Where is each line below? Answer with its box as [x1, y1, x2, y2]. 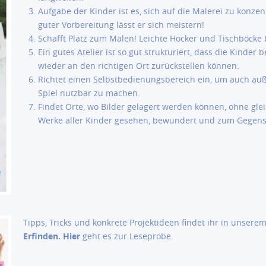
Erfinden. [23, 230, 61, 242]
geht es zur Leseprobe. [80, 230, 173, 242]
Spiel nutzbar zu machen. [38, 87, 140, 99]
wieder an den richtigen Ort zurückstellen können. [38, 60, 239, 71]
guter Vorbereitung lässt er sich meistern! [38, 19, 204, 30]
